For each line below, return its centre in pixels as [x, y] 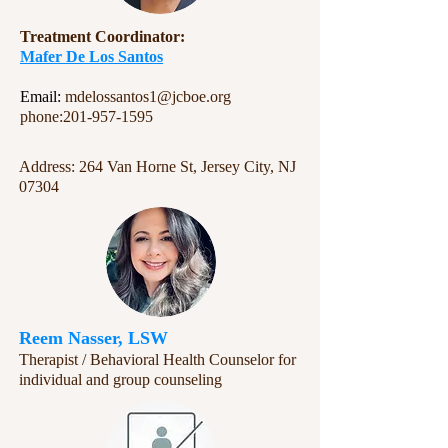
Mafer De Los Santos [91, 56]
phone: [41, 116]
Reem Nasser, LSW [93, 338]
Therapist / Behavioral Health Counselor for [157, 359]
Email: [42, 96]
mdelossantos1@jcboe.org [148, 96]
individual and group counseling [120, 379]
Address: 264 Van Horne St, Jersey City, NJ [157, 166]
